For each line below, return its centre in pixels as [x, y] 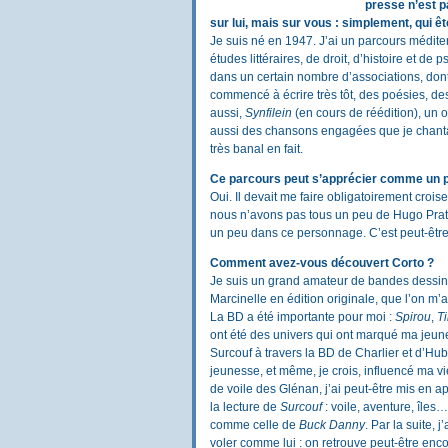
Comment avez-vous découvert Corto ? [322, 263]
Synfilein [268, 113]
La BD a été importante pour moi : [302, 317]
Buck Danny [332, 425]
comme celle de [254, 425]
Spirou [413, 317]
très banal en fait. [256, 149]
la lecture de [245, 407]
